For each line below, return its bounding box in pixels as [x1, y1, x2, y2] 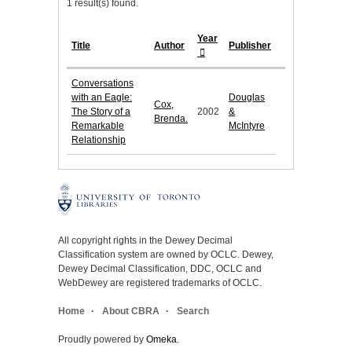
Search [177, 306, 209, 317]
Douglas [229, 92, 265, 104]
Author [154, 40, 185, 52]
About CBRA [102, 306, 159, 317]
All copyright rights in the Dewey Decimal [58, 235, 233, 247]
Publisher [229, 40, 271, 52]
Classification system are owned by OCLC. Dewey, [58, 249, 273, 261]
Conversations [71, 78, 134, 90]
